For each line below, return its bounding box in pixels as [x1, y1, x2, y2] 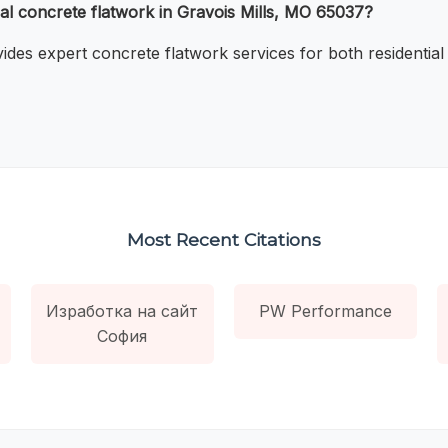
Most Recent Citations [127, 228, 321, 250]
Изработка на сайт [46, 300, 199, 321]
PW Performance [259, 300, 393, 321]
